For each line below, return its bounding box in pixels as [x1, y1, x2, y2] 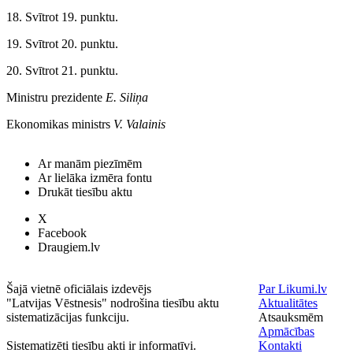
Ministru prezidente [6, 91, 106, 105]
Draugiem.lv [38, 240, 100, 254]
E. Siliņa [106, 91, 148, 105]
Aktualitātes [258, 296, 318, 310]
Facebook [38, 226, 87, 240]
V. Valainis [113, 117, 165, 132]
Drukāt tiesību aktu [38, 185, 132, 199]
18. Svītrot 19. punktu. [6, 10, 118, 24]
